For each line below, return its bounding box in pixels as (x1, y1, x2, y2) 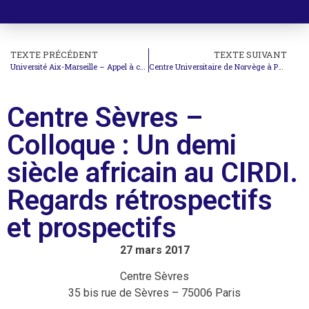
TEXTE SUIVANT (214, 48, 288, 60)
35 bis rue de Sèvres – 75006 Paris (68, 286, 241, 300)
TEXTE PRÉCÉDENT (10, 48, 98, 60)
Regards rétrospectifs (7, 183, 272, 217)
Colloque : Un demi (7, 128, 237, 161)
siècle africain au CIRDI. (7, 156, 298, 189)
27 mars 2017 (119, 243, 190, 257)
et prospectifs (7, 211, 177, 244)
